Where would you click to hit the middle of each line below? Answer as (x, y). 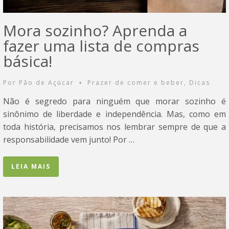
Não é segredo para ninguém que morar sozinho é (114, 101)
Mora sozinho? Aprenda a (95, 31)
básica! (28, 61)
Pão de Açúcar (48, 83)
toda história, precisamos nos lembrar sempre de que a (114, 127)
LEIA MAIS (31, 167)
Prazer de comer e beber (136, 83)
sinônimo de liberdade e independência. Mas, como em (114, 114)
